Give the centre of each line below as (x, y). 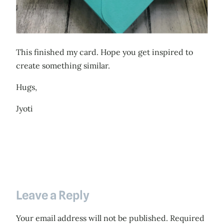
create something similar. (63, 66)
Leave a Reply (53, 195)
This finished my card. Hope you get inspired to (104, 52)
